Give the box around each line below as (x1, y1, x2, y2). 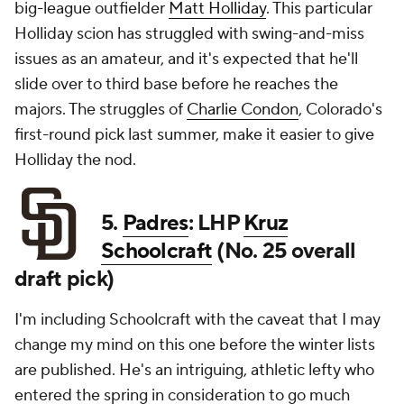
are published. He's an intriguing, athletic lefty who (14, 360, 374, 381)
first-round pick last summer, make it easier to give (14, 124, 374, 145)
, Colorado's (298, 99, 382, 120)
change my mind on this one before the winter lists (14, 335, 375, 355)
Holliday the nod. (14, 150, 136, 170)
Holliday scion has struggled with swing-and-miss (14, 23, 364, 44)
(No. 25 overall (212, 237, 356, 265)
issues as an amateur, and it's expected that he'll (14, 49, 358, 69)
